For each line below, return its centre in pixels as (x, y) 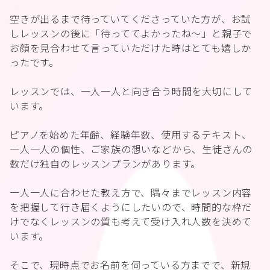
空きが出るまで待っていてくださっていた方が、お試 (131, 19)
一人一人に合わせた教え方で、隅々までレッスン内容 (131, 192)
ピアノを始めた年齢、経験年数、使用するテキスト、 (131, 134)
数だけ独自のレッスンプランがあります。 (105, 163)
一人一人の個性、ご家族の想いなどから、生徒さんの (131, 149)
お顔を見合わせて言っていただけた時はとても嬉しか (131, 48)
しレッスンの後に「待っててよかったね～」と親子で (131, 33)
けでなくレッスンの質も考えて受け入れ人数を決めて (131, 221)
